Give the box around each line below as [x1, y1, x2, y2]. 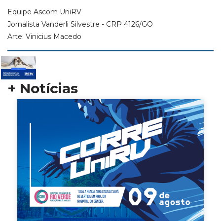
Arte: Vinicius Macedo [7, 32, 81, 41]
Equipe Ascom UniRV [7, 7, 81, 16]
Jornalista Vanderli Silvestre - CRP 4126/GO [7, 19, 153, 29]
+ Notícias [7, 80, 78, 97]
